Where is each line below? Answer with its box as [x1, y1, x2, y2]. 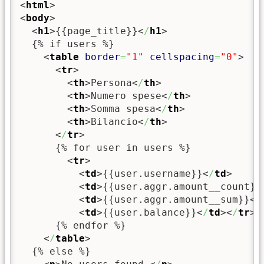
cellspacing [150, 51, 214, 63]
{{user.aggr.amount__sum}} [103, 194, 250, 206]
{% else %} [20, 246, 91, 258]
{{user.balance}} [103, 207, 197, 219]
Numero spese [91, 90, 161, 102]
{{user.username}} [103, 168, 203, 180]
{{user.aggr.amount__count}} [103, 181, 262, 193]
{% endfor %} [20, 220, 126, 232]
